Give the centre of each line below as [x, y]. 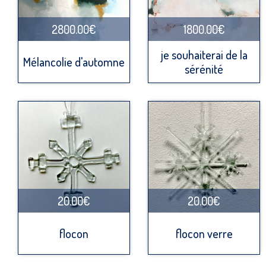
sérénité [204, 69]
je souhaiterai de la [204, 55]
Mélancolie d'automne [74, 62]
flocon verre [204, 234]
